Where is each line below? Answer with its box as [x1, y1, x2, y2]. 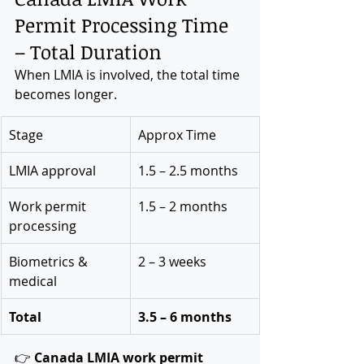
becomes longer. [15, 84, 117, 103]
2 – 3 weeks [138, 252, 206, 271]
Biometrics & [9, 252, 91, 271]
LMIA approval [9, 161, 96, 180]
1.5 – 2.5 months [138, 161, 238, 180]
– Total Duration [15, 37, 162, 65]
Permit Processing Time [15, 11, 233, 38]
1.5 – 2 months [138, 197, 227, 215]
